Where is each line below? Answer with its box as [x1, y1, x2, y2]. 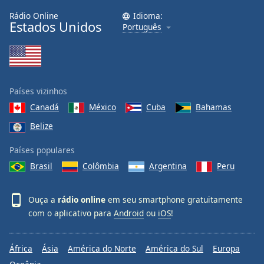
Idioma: [133, 10, 163, 21]
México [89, 101, 116, 113]
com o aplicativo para [28, 207, 114, 219]
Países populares [9, 144, 75, 156]
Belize [30, 120, 53, 132]
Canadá [30, 101, 59, 113]
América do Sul [146, 243, 203, 255]
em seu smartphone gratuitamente [105, 193, 243, 205]
